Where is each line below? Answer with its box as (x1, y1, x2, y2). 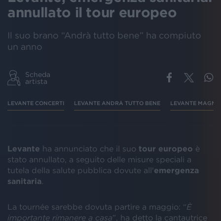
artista (25, 77, 47, 85)
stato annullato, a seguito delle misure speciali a (7, 154, 191, 164)
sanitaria (7, 176, 41, 185)
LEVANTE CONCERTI (7, 100, 64, 106)
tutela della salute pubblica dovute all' (7, 165, 154, 175)
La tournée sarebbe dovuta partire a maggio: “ (7, 202, 186, 211)
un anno (7, 41, 42, 52)
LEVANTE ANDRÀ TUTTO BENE (74, 100, 160, 106)
